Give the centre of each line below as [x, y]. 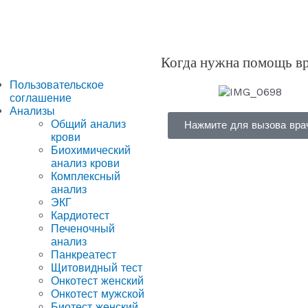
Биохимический [91, 150]
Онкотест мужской [98, 294]
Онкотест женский [97, 280]
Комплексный [86, 176]
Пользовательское [57, 85]
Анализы [32, 111]
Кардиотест [80, 215]
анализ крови [85, 163]
